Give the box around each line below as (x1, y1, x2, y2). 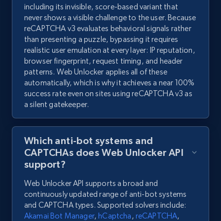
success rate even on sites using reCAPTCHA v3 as (24, 89, 192, 99)
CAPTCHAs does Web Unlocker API (24, 147, 184, 158)
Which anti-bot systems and (24, 135, 153, 147)
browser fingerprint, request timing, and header (24, 56, 183, 66)
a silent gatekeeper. (24, 100, 89, 110)
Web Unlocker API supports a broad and (24, 179, 158, 188)
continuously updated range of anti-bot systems (24, 189, 187, 199)
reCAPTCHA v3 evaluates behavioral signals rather (24, 24, 191, 34)
